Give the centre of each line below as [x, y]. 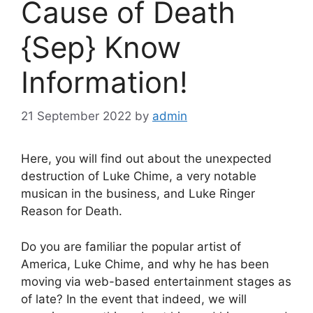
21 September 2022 [76, 116]
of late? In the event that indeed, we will [134, 299]
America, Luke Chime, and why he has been [145, 264]
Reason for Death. [72, 211]
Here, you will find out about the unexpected [146, 159]
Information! [104, 82]
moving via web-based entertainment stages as [156, 281]
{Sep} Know [101, 47]
